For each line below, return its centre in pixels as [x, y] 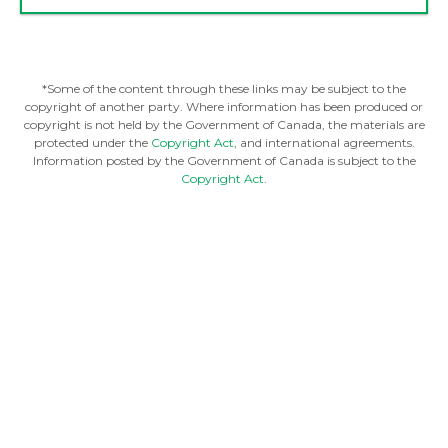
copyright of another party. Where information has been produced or [224, 107]
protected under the [92, 143]
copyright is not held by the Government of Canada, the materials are [224, 125]
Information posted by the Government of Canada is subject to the [224, 161]
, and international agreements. [324, 143]
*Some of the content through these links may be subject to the [224, 89]
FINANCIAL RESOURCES [224, 285]
